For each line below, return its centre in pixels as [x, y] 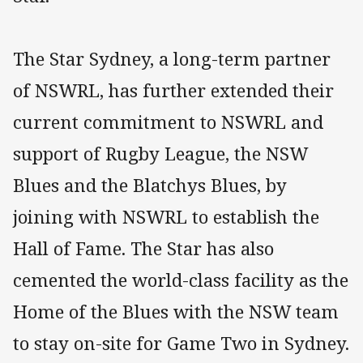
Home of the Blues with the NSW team [176, 312]
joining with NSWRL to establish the [166, 217]
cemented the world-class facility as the [181, 280]
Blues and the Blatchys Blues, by [150, 186]
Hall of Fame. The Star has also [143, 249]
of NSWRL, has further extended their [173, 91]
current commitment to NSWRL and [168, 122]
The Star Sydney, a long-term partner [172, 59]
